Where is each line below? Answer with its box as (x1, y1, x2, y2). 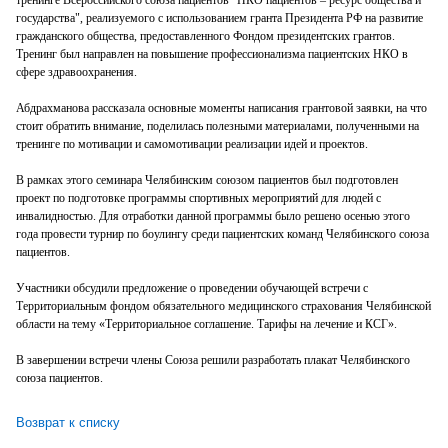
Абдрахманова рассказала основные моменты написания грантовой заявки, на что (16, 100, 427, 115)
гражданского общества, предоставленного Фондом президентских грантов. (16, 28, 395, 43)
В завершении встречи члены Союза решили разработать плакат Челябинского (16, 352, 410, 367)
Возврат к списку (16, 414, 120, 430)
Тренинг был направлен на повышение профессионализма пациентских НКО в (16, 46, 408, 61)
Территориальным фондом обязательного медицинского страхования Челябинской (16, 298, 431, 313)
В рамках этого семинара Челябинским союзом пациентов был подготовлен (16, 172, 398, 187)
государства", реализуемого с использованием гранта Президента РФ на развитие (16, 10, 423, 25)
